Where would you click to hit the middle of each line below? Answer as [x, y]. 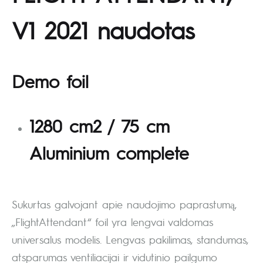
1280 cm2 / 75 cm [100, 126]
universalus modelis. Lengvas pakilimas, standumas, [130, 240]
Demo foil [50, 81]
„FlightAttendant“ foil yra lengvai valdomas [112, 222]
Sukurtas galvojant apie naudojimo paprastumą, [124, 204]
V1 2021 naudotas [103, 30]
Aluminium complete [109, 153]
